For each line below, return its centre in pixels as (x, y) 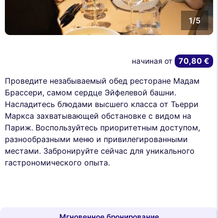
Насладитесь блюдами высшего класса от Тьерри (102, 104)
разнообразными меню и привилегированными (96, 139)
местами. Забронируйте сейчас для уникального (100, 151)
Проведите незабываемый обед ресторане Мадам (102, 81)
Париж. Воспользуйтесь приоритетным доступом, (102, 127)
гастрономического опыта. (57, 162)
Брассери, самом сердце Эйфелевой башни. (91, 92)
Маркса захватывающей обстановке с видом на (98, 116)
